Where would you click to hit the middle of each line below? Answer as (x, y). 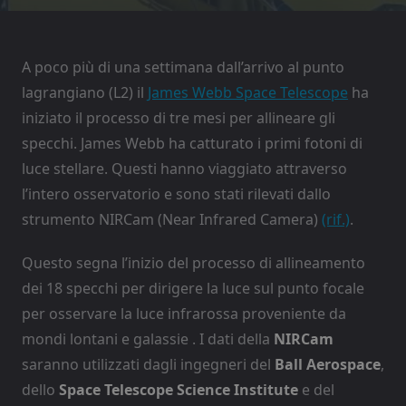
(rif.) (336, 219)
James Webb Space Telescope (248, 92)
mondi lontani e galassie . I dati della (148, 338)
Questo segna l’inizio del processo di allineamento (193, 262)
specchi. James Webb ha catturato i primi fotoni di (192, 143)
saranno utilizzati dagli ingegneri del (148, 364)
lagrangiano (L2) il (85, 92)
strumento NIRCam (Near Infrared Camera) (172, 219)
